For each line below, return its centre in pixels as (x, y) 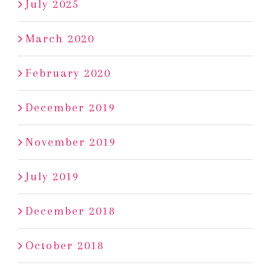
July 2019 (52, 177)
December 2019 (70, 108)
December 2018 (70, 211)
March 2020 (60, 39)
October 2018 (65, 246)
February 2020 (68, 73)
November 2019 (71, 142)
